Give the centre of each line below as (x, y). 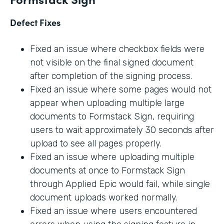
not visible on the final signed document (112, 63)
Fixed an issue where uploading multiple (112, 157)
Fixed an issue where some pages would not (121, 90)
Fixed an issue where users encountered (113, 211)
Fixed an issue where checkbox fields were (117, 49)
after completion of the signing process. (111, 76)
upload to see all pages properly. (96, 144)
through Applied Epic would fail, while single (120, 184)
